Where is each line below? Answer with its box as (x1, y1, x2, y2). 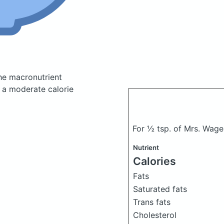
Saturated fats (133, 184, 187, 194)
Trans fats (133, 197, 170, 207)
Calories (133, 154, 176, 167)
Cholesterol (133, 210, 176, 220)
